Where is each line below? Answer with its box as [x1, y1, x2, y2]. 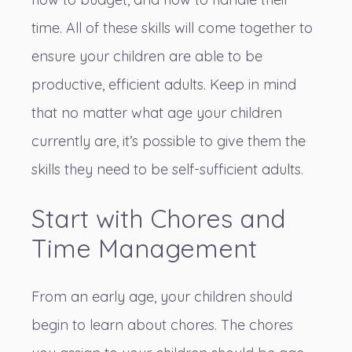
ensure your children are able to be [31, 47, 262, 66]
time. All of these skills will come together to [31, 19, 313, 38]
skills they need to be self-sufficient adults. [31, 160, 303, 179]
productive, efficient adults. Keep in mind [31, 75, 296, 94]
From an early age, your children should [31, 288, 292, 306]
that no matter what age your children [31, 104, 282, 123]
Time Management [31, 233, 257, 265]
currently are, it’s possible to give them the [31, 132, 306, 151]
